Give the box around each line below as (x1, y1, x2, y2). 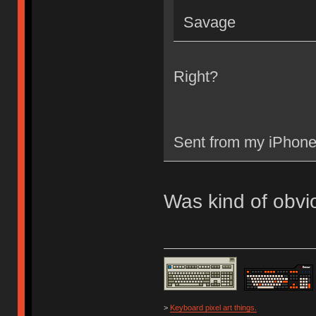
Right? (173, 67, 218, 85)
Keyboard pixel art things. (169, 303, 257, 312)
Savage (183, 13, 236, 31)
